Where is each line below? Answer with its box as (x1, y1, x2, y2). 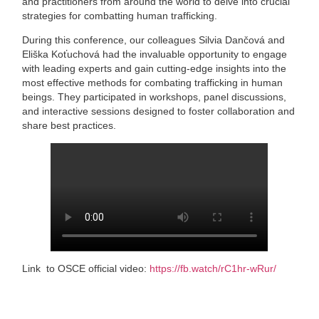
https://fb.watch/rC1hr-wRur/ (150, 263, 277, 275)
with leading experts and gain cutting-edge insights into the (22, 63, 287, 75)
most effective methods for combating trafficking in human (22, 77, 283, 89)
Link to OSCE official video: (22, 263, 150, 275)
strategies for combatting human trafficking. (22, 10, 218, 22)
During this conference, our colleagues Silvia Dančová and (22, 34, 286, 46)
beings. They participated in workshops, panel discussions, (22, 91, 287, 103)
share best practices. (22, 120, 117, 132)
